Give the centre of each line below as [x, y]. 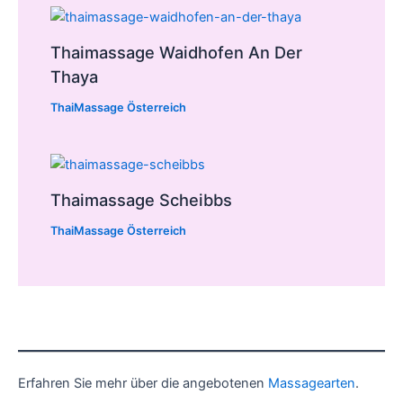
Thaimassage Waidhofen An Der [177, 53]
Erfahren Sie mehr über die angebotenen [143, 384]
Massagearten [312, 384]
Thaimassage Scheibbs [142, 200]
